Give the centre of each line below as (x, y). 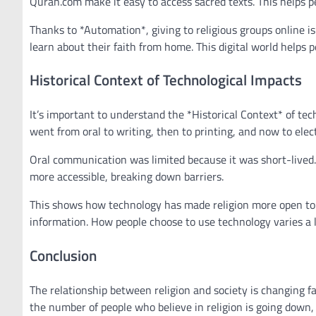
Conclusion (63, 255)
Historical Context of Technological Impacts (166, 80)
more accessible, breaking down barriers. (127, 177)
